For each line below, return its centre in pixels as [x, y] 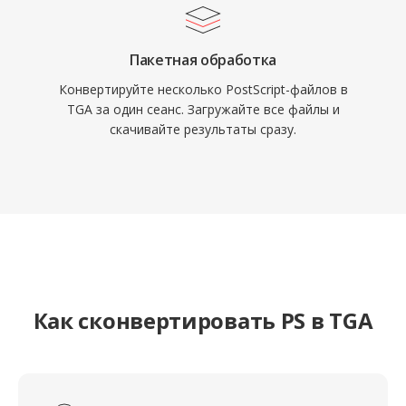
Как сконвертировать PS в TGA [203, 320]
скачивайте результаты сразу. [203, 129]
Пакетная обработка [203, 60]
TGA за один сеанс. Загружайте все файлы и [203, 109]
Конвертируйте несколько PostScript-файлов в [203, 89]
